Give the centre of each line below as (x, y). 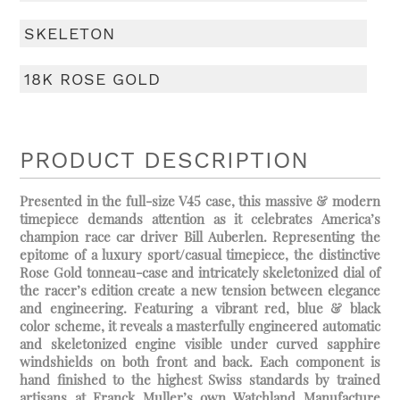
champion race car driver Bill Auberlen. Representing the (200, 237)
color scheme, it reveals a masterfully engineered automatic (200, 326)
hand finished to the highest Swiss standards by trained (200, 380)
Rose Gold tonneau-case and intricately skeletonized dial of (200, 273)
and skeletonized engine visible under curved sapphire (200, 344)
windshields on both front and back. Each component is (200, 362)
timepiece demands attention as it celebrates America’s (200, 219)
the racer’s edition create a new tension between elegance (200, 291)
